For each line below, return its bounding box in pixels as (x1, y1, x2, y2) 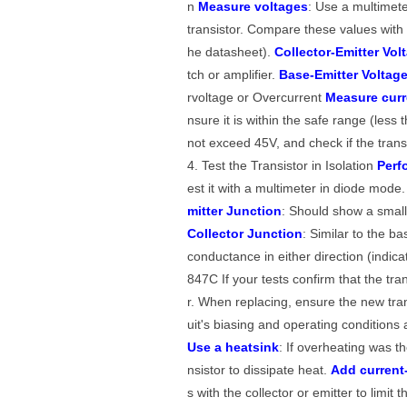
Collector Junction (187, 226, 303, 242)
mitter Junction (187, 203, 283, 219)
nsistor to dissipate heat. (187, 362, 332, 378)
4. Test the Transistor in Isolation (187, 158, 378, 174)
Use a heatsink (187, 340, 280, 355)
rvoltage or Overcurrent (187, 90, 326, 105)
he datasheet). (187, 45, 275, 60)
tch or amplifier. (187, 67, 280, 83)
